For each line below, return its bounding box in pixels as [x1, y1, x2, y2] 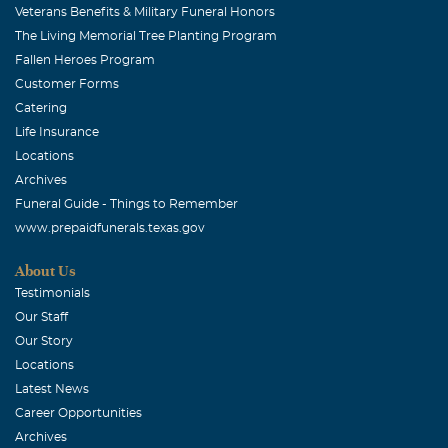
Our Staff [15, 310, 68, 323]
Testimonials [15, 286, 90, 299]
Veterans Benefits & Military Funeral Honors [15, 5, 275, 18]
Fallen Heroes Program [15, 53, 155, 66]
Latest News [15, 382, 89, 395]
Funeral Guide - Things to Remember [15, 197, 238, 210]
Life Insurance [15, 125, 99, 138]
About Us [15, 262, 76, 279]
